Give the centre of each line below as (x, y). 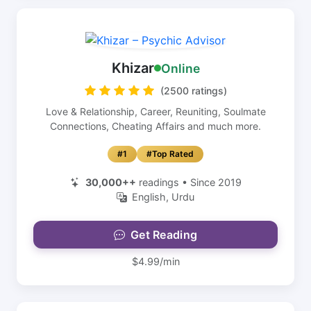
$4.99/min (155, 261)
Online (180, 68)
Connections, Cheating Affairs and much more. (155, 126)
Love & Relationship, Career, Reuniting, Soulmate (155, 111)
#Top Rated (170, 154)
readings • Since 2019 (188, 182)
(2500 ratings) (193, 91)
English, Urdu (163, 197)
